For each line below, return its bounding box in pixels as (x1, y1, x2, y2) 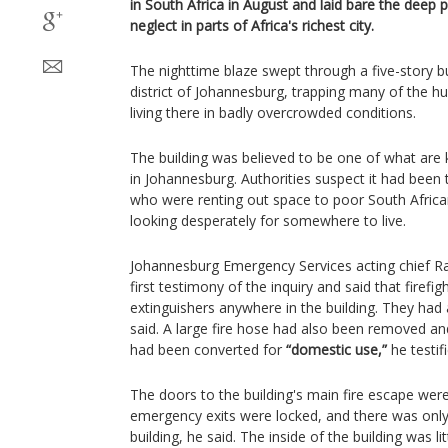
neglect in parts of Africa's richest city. (130, 16, 374, 35)
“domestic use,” (286, 340, 387, 359)
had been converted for (130, 340, 286, 359)
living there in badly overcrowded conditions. (130, 103, 416, 122)
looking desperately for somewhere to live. (130, 211, 406, 230)
